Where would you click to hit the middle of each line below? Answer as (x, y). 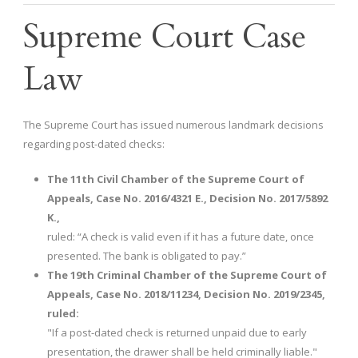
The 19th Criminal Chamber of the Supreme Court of (187, 275)
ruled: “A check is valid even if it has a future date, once (181, 237)
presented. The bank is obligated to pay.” (147, 256)
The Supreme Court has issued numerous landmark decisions (173, 125)
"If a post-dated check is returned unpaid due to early (177, 333)
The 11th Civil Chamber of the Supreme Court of (176, 179)
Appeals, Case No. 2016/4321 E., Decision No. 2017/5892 (187, 199)
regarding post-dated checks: (94, 144)
